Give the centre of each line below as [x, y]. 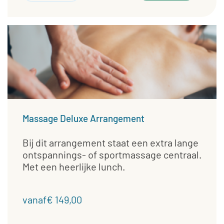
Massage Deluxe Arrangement [83, 118]
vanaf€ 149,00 [52, 199]
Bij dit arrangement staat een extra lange [110, 142]
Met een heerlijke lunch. [74, 166]
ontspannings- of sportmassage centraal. [112, 154]
